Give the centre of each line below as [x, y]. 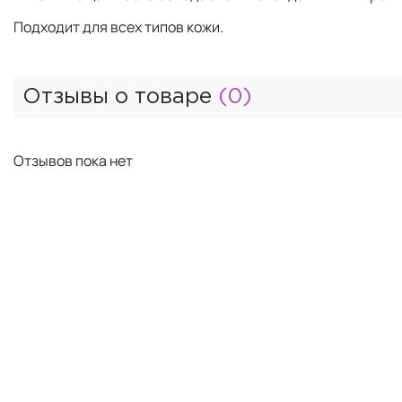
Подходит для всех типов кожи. [118, 26]
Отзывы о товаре [120, 96]
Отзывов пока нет [73, 160]
